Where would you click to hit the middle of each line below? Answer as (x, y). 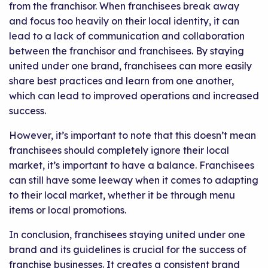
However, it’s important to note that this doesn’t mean (133, 135)
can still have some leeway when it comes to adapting (134, 180)
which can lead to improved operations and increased (134, 96)
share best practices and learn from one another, (121, 81)
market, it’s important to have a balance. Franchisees (132, 165)
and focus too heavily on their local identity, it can (124, 21)
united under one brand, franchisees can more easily (130, 66)
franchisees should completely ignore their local (119, 150)
